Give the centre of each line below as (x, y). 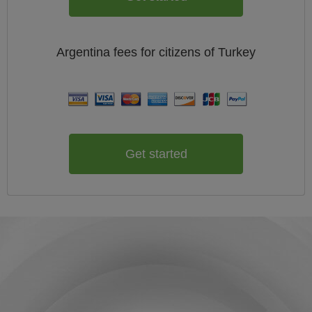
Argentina (85, 52)
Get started (156, 154)
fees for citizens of (166, 52)
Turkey (237, 52)
